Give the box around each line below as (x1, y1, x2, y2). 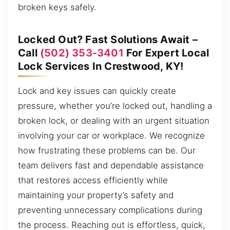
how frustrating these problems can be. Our (18, 145, 196, 156)
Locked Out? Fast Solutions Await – (18, 33, 198, 46)
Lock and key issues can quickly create (18, 85, 176, 96)
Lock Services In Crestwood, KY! (18, 60, 184, 72)
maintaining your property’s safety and (18, 189, 174, 200)
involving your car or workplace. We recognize (18, 130, 205, 141)
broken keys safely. (18, 2, 97, 12)
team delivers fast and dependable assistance (18, 160, 204, 170)
